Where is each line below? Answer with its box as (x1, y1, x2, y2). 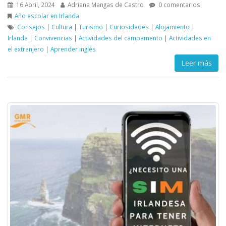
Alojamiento (155, 22, 190, 31)
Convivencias (34, 33, 72, 42)
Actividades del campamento (79, 33, 162, 42)
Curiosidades (109, 22, 149, 31)
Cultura (51, 22, 72, 31)
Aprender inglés (50, 44, 96, 53)
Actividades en (169, 33, 211, 42)
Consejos (17, 22, 45, 31)
